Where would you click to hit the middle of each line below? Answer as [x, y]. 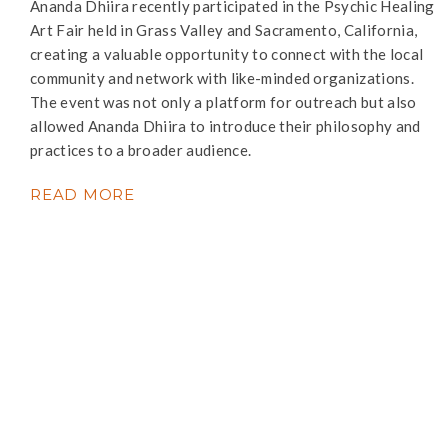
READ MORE [82, 194]
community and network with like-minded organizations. [222, 78]
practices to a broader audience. [141, 150]
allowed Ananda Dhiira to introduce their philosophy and [225, 126]
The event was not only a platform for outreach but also [223, 102]
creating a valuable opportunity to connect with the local [227, 54]
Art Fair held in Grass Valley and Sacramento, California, [224, 30]
